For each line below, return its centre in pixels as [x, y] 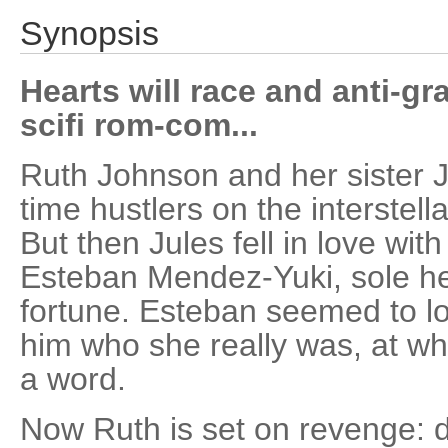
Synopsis [89, 33]
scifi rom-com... [139, 125]
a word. [73, 379]
